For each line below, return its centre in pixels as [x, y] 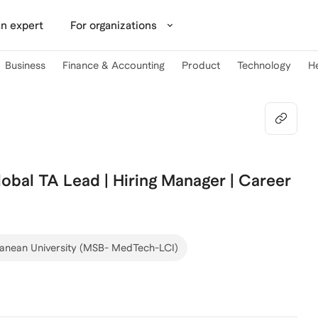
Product [201, 65]
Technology [264, 65]
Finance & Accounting [114, 65]
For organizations [113, 25]
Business [25, 65]
